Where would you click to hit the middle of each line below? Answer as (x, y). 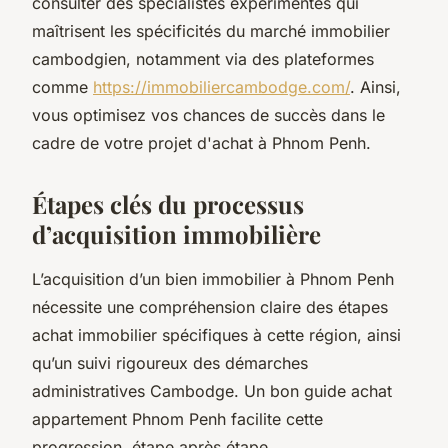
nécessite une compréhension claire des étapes (210, 306)
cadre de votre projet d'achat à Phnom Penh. (201, 142)
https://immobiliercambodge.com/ (221, 86)
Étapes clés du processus (168, 203)
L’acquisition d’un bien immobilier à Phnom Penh (213, 278)
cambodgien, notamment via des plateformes (203, 58)
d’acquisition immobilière (176, 233)
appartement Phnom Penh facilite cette (177, 418)
